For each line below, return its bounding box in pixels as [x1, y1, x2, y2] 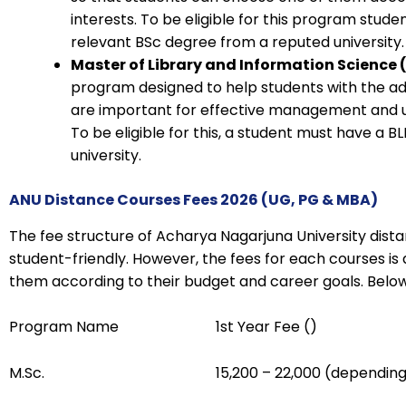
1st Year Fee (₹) [216, 316, 317, 338]
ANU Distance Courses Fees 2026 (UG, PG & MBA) [9, 188, 378, 210]
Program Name [9, 316, 119, 338]
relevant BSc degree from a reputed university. [71, 31, 404, 53]
